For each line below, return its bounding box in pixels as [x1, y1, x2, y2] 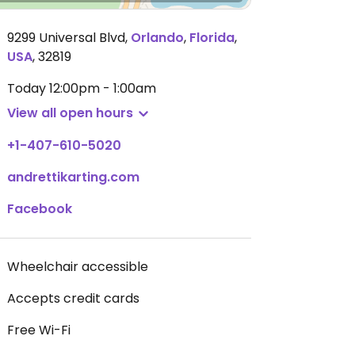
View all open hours [7, 104, 133, 122]
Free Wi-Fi [7, 321, 71, 339]
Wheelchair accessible [7, 258, 148, 276]
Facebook [7, 200, 72, 218]
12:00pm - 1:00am [49, 79, 156, 97]
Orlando [131, 29, 184, 47]
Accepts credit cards [7, 289, 139, 307]
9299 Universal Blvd [7, 29, 125, 47]
